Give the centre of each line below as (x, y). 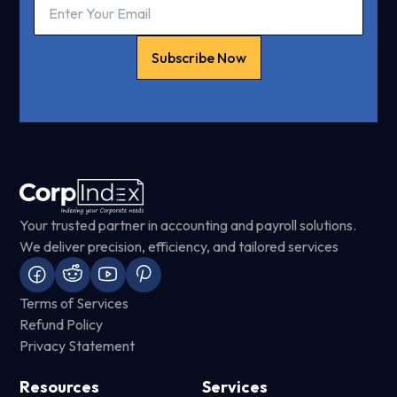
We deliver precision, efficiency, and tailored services (179, 247)
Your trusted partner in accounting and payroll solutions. (188, 226)
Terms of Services (74, 304)
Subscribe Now (198, 58)
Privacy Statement (78, 346)
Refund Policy (62, 325)
